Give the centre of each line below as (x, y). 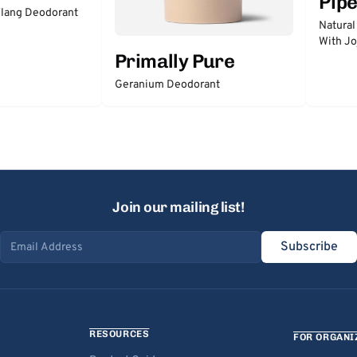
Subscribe (309, 247)
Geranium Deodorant (167, 85)
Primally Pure (175, 61)
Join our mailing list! (178, 208)
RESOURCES (120, 334)
